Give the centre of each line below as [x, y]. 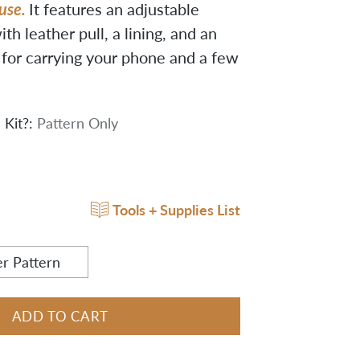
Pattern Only [77, 123]
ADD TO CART [60, 316]
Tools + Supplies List [177, 209]
